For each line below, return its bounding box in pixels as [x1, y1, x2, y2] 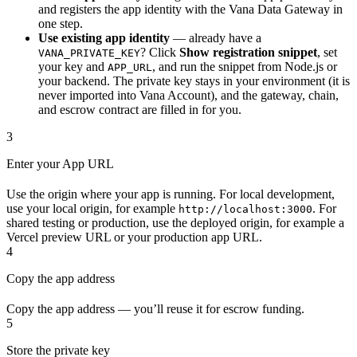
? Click [140, 45, 179, 60]
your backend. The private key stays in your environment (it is [38, 74, 350, 88]
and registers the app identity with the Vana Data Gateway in [38, 2, 343, 17]
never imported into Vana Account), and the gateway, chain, [38, 88, 339, 103]
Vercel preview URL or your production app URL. [6, 230, 262, 245]
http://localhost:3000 [178, 203, 312, 216]
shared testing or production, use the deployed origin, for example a [6, 216, 344, 230]
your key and [38, 60, 108, 74]
